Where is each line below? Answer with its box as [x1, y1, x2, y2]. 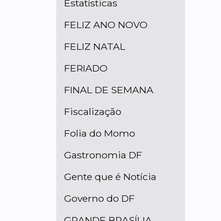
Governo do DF [64, 192, 135, 205]
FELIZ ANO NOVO [64, 19, 147, 31]
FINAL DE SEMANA [64, 84, 153, 96]
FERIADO [64, 62, 108, 74]
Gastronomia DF [64, 149, 142, 161]
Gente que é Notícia [64, 171, 156, 183]
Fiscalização [64, 106, 121, 118]
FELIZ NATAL [64, 40, 125, 53]
